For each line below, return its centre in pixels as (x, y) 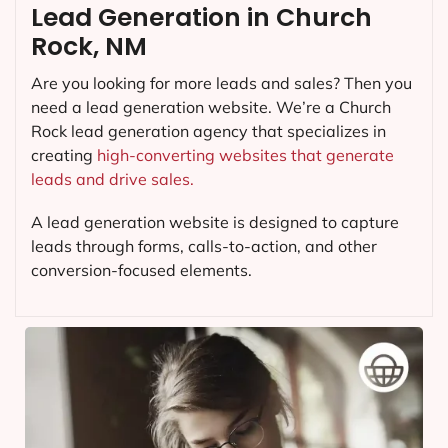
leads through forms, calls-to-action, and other (204, 246)
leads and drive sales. (112, 179)
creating (64, 155)
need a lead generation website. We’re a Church (211, 107)
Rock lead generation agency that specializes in (208, 131)
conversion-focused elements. (141, 270)
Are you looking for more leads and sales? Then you (221, 83)
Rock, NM (89, 47)
